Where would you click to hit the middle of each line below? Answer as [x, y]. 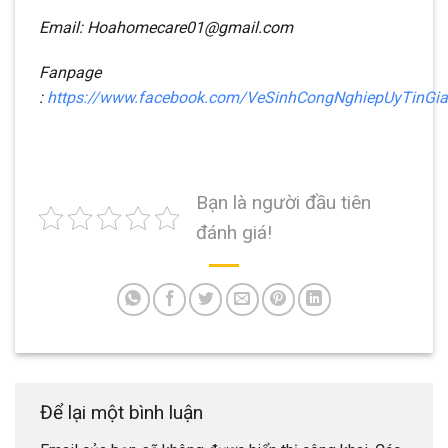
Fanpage [70, 73]
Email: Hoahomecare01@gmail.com [166, 27]
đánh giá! [234, 233]
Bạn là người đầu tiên [283, 203]
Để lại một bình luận [124, 413]
